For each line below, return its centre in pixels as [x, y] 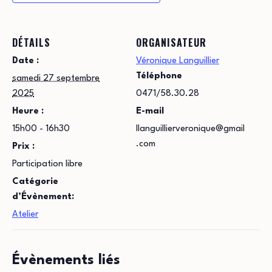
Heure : [28, 111]
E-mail [150, 111]
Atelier [25, 214]
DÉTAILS [31, 42]
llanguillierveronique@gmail [190, 129]
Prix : [23, 146]
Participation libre [47, 164]
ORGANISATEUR [171, 42]
